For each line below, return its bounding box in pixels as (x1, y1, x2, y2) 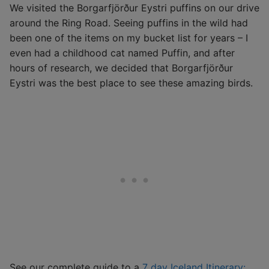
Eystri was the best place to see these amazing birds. (10, 76, 253, 89)
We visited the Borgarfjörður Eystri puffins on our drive (10, 1, 259, 14)
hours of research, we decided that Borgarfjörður (10, 61, 233, 74)
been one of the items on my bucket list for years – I (10, 31, 248, 44)
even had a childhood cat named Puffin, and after (10, 46, 235, 59)
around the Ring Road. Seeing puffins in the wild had (10, 16, 248, 29)
